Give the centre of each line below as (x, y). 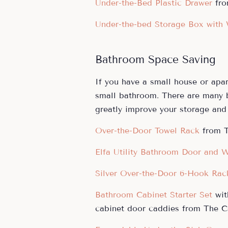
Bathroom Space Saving (155, 59)
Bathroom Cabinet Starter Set (154, 194)
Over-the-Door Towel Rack (147, 130)
